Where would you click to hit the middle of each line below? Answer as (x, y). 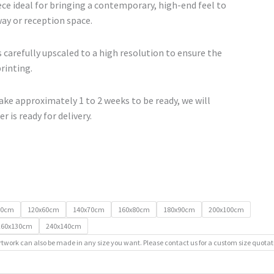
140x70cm (89, 209)
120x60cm (43, 209)
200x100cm (226, 209)
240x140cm (64, 226)
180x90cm (179, 209)
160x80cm (134, 209)
